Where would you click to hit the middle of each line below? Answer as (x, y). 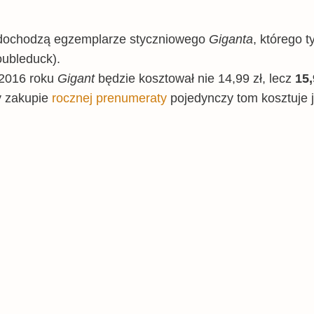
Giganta (231, 39)
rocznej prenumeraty (109, 98)
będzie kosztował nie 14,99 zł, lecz (197, 78)
